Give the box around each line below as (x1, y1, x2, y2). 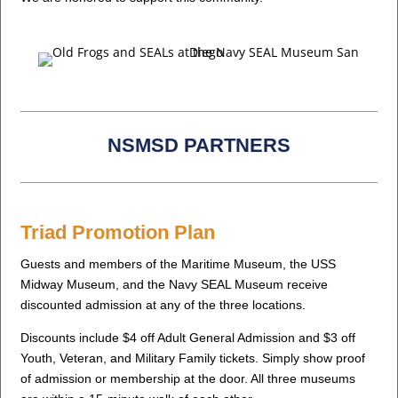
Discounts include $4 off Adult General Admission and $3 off (20, 330, 356, 345)
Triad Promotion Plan (20, 220, 216, 243)
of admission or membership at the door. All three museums (20, 370, 356, 386)
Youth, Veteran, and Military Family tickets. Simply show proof (20, 350, 366, 365)
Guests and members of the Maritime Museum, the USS (20, 256, 337, 271)
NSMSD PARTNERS (107, 133, 291, 156)
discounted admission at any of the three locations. (20, 297, 306, 312)
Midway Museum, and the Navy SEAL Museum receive (20, 276, 329, 291)
